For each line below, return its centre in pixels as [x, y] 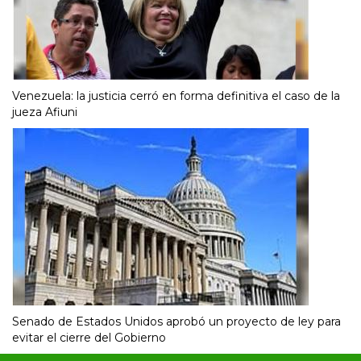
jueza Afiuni [45, 112]
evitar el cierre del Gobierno [89, 337]
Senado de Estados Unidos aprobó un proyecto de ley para [176, 321]
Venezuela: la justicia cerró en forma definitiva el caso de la [176, 95]
